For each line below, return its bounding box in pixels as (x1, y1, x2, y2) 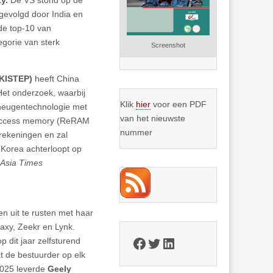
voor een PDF (151, 99, 207, 110)
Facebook (132, 234, 196, 251)
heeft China (32, 73, 79, 83)
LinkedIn (161, 234, 216, 251)
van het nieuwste (120, 113, 186, 124)
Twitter (146, 234, 190, 251)
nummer (120, 127, 153, 138)
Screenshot (151, 41, 186, 49)
